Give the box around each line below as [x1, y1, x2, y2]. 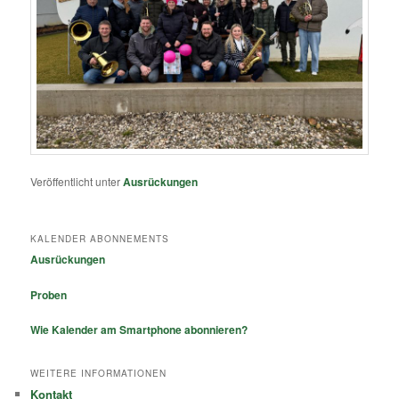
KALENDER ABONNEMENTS [30, 232, 170, 246]
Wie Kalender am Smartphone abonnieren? [30, 322, 248, 338]
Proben [30, 286, 68, 303]
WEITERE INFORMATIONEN [30, 367, 167, 380]
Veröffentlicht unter [30, 173, 121, 189]
